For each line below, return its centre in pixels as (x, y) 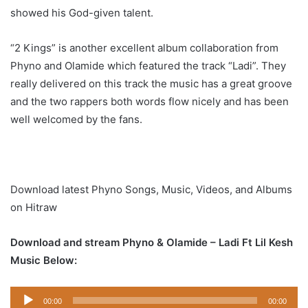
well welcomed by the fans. (76, 119)
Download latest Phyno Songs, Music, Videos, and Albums (151, 189)
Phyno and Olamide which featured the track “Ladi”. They (148, 65)
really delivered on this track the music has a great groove (151, 83)
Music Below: (44, 260)
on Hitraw (34, 207)
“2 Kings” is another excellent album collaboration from (144, 47)
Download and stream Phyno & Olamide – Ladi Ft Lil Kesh (152, 242)
